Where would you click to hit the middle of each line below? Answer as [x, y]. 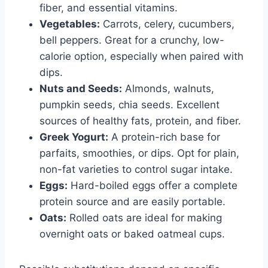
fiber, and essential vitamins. [109, 8]
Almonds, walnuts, [168, 89]
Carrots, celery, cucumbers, [167, 24]
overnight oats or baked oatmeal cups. [132, 234]
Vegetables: [70, 24]
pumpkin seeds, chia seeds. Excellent [130, 105]
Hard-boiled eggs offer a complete [153, 186]
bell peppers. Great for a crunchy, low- [132, 40]
